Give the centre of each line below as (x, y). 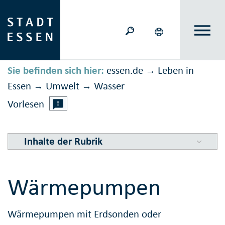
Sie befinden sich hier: (56, 71)
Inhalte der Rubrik (63, 141)
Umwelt (63, 86)
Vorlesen (26, 104)
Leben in (176, 71)
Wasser (109, 86)
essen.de (125, 71)
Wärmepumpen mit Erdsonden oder (84, 214)
